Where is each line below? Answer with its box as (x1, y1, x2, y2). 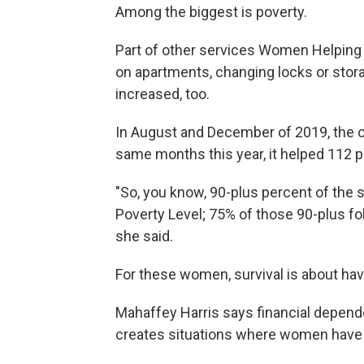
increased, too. (115, 85, 210, 103)
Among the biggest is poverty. (115, 3, 307, 21)
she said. (115, 227, 173, 245)
